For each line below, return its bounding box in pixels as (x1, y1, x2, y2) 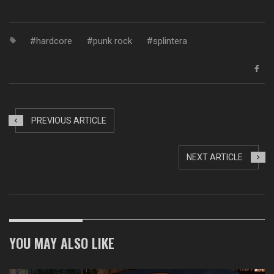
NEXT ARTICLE (187, 152, 243, 163)
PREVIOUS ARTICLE (31, 116, 106, 126)
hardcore (36, 35, 72, 46)
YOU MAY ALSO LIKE (9, 233, 114, 253)
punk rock (93, 35, 132, 46)
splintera (153, 35, 187, 46)
